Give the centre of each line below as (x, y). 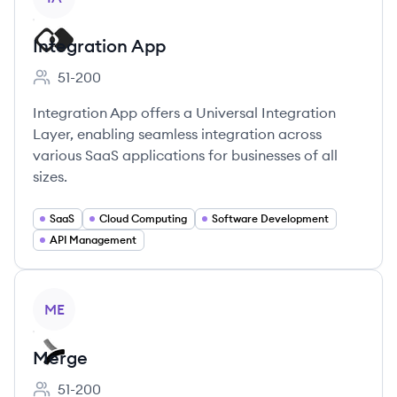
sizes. (50, 176)
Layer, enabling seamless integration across (177, 134)
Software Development (270, 218)
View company (81, 298)
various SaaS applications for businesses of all (185, 155)
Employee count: (87, 86)
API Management (93, 240)
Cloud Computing (143, 218)
